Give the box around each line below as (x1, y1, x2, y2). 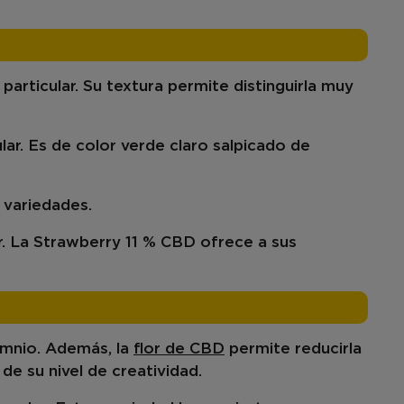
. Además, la (37, 342, 133, 356)
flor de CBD (133, 342, 225, 356)
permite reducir (225, 342, 349, 356)
